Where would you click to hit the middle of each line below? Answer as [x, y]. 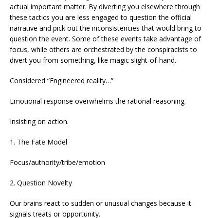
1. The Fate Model [38, 142]
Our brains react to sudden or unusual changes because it [100, 203]
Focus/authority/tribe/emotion [57, 163]
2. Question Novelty [41, 183]
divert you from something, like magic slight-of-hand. [93, 60]
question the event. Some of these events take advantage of [105, 39]
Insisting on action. [39, 122]
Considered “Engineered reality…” [62, 81]
